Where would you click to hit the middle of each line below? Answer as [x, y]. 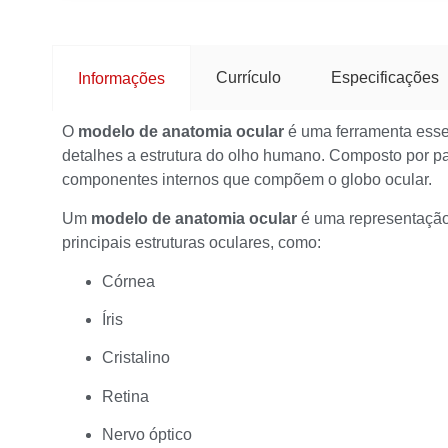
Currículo [248, 77]
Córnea [128, 281]
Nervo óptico [147, 435]
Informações [121, 78]
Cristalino [136, 358]
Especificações [385, 77]
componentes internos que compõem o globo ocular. [247, 180]
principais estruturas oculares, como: [191, 242]
